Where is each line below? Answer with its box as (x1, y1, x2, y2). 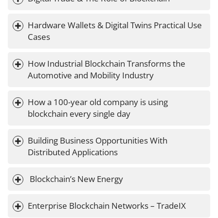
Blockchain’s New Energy (30, 173, 123, 185)
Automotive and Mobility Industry (28, 70, 154, 81)
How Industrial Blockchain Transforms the (28, 58, 187, 70)
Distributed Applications (28, 146, 118, 158)
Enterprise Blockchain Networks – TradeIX (28, 200, 186, 212)
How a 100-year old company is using (28, 96, 170, 108)
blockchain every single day (28, 108, 130, 120)
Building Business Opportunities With (28, 135, 169, 146)
